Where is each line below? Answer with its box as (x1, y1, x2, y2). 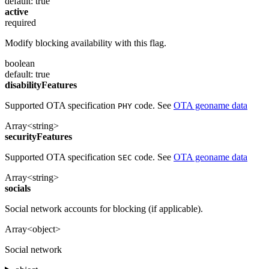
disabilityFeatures (5, 79, 77, 90)
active (5, 6, 28, 17)
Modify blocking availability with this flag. (5, 37, 166, 48)
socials (5, 183, 31, 193)
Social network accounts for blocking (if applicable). (5, 203, 203, 214)
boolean (5, 58, 35, 68)
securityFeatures (5, 131, 72, 142)
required (5, 17, 36, 28)
